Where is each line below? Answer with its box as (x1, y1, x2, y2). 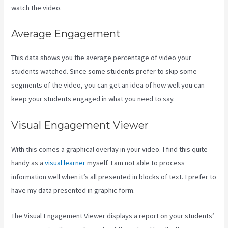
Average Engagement (11, 27, 121, 40)
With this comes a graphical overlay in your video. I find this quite (11, 144, 208, 154)
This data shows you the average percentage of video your (11, 53, 192, 63)
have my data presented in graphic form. (11, 185, 135, 195)
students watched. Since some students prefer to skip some (11, 67, 197, 76)
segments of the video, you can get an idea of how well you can (11, 80, 205, 90)
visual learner (45, 158, 86, 167)
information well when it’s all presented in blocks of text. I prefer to (11, 172, 217, 181)
